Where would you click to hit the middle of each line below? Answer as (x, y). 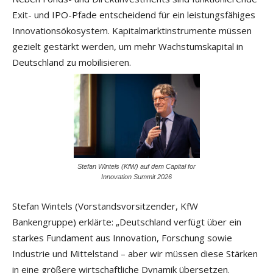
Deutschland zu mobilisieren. (72, 62)
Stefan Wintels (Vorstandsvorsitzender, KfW (105, 206)
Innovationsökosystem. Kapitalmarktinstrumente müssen (132, 30)
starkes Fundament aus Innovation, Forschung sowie (122, 237)
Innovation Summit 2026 (136, 176)
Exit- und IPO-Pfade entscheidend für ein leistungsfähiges (134, 14)
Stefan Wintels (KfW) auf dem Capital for (136, 166)
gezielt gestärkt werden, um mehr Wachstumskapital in (128, 46)
